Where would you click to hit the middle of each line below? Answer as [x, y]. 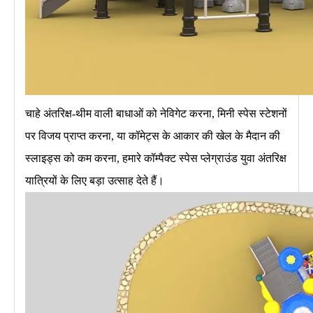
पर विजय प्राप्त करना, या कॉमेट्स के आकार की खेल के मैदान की [153, 136]
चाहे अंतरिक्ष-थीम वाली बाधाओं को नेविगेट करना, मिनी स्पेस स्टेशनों [156, 113]
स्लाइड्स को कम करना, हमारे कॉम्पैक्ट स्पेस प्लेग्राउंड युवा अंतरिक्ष [156, 158]
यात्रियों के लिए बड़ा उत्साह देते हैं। [95, 180]
